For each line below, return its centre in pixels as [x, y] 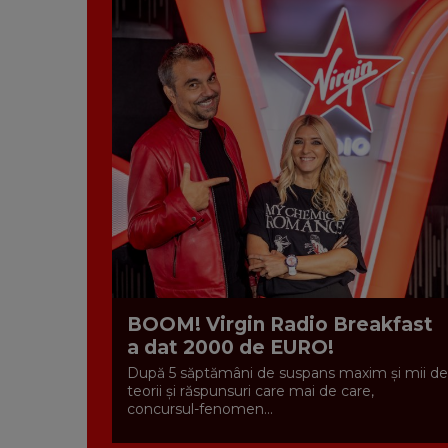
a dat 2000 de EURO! [230, 347]
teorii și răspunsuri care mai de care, [250, 391]
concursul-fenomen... [200, 409]
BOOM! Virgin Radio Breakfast [280, 324]
